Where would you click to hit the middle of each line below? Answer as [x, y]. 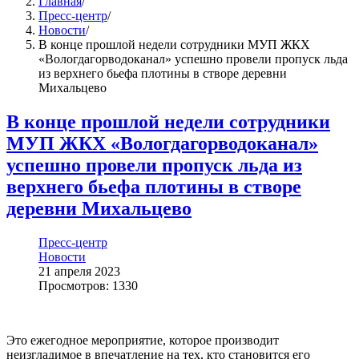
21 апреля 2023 [79, 271]
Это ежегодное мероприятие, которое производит [143, 340]
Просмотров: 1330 [88, 285]
